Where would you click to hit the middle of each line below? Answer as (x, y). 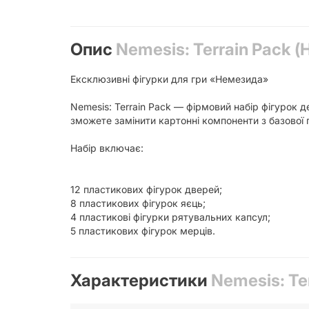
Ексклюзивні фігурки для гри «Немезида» (169, 79)
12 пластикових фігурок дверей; (146, 189)
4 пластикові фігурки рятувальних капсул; (170, 217)
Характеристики (141, 280)
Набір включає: (107, 148)
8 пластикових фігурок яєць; (138, 203)
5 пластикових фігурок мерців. (143, 230)
